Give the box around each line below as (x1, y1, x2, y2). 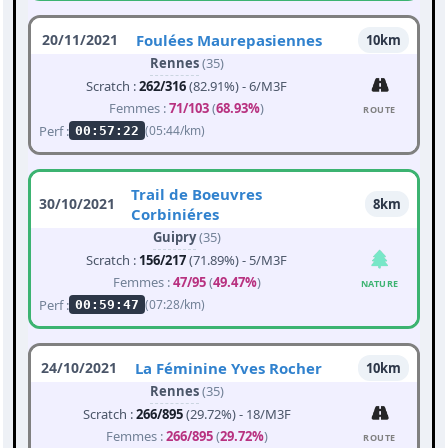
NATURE (360, 277, 399, 291)
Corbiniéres (131, 204, 219, 225)
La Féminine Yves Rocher (135, 358, 322, 379)
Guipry (152, 228, 196, 247)
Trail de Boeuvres (131, 184, 262, 205)
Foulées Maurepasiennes (136, 30, 322, 51)
